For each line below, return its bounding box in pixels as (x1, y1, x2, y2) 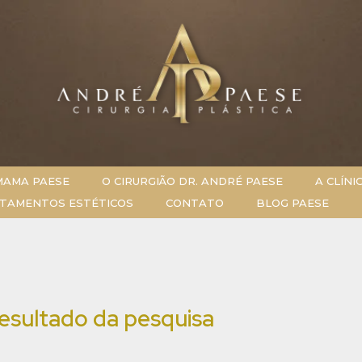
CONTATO (165, 196, 224, 209)
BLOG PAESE (255, 196, 329, 209)
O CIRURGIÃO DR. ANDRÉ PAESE (102, 174, 284, 187)
